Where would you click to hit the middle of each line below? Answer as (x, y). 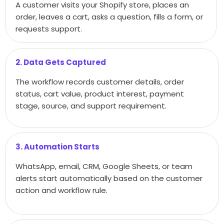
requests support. (49, 28)
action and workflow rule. (61, 190)
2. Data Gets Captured (61, 62)
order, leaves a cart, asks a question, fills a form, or (109, 16)
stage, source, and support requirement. (91, 105)
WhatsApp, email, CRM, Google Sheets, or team (104, 166)
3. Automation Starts (57, 146)
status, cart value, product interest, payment (100, 93)
